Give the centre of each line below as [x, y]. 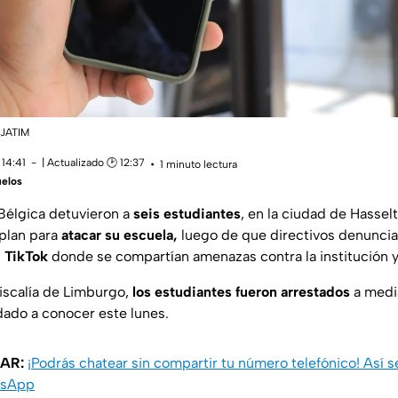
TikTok [26, 257]
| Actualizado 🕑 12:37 [93, 163]
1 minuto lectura [199, 164]
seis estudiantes [187, 214]
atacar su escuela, [119, 235]
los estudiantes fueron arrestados [241, 292]
